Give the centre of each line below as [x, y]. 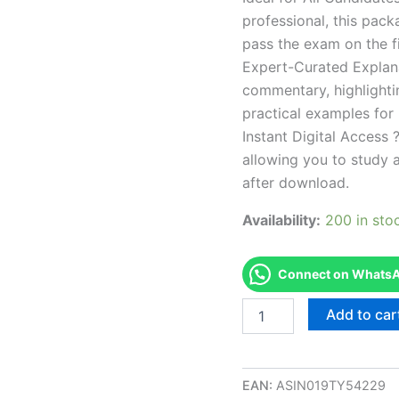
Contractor [273, 377]
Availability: [281, 220]
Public [259, 341]
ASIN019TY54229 [331, 385]
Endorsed [269, 305]
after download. [296, 182]
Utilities [263, 359]
